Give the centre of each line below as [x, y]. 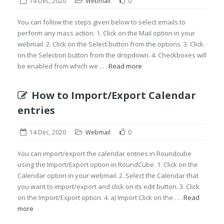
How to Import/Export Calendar [114, 95]
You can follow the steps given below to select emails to [101, 22]
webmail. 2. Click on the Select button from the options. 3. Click [110, 44]
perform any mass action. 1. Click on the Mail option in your [106, 33]
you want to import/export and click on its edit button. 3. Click [108, 186]
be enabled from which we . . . [63, 66]
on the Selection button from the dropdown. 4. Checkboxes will [112, 55]
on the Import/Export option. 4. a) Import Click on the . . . [100, 197]
